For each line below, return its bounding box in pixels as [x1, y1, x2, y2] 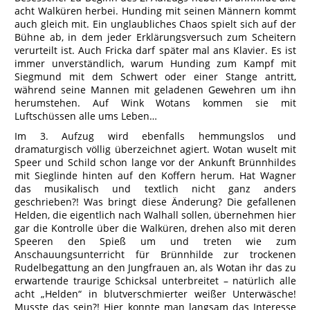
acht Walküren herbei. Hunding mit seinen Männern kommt [15, 4, 296, 17]
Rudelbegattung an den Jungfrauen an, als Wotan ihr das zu [15, 261, 296, 274]
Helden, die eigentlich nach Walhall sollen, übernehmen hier [15, 208, 296, 221]
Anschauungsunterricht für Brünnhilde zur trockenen [15, 248, 296, 261]
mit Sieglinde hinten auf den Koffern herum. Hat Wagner [15, 169, 296, 182]
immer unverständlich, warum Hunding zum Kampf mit [15, 57, 296, 70]
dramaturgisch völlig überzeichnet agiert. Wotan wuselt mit [15, 143, 296, 156]
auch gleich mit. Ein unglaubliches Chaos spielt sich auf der [15, 17, 296, 30]
